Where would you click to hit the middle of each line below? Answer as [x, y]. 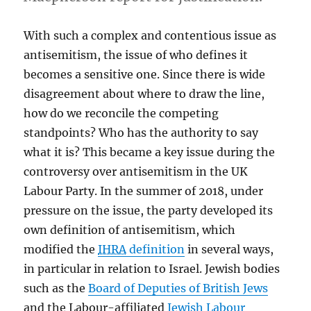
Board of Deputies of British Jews [178, 288]
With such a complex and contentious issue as [150, 35]
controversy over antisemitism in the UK [136, 171]
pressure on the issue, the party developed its [149, 210]
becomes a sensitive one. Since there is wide [145, 74]
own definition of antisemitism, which [130, 229]
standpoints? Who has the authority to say [141, 132]
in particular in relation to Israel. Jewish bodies [152, 268]
